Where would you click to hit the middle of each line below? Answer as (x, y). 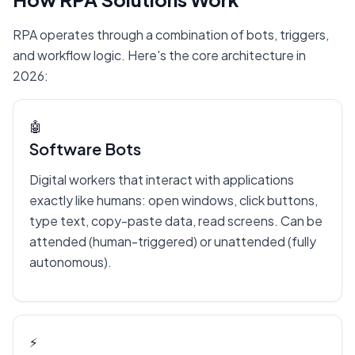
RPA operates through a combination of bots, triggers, (171, 35)
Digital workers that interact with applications (162, 180)
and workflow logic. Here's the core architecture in (159, 55)
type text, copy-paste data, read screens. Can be (176, 221)
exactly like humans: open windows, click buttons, (174, 200)
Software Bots (85, 149)
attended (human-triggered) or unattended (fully (173, 242)
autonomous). (71, 262)
